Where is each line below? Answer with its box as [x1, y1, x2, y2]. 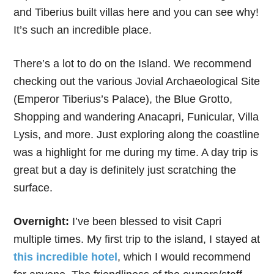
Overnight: [13, 215, 73, 228]
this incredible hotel [13, 250, 118, 263]
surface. [13, 181, 56, 194]
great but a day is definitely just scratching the [13, 163, 237, 176]
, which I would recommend [117, 250, 251, 263]
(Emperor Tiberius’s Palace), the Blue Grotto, [13, 92, 233, 105]
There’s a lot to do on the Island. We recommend [13, 57, 252, 70]
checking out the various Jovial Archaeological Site [13, 75, 261, 87]
